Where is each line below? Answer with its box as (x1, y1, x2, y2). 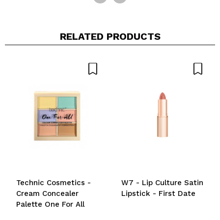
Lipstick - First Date (121, 189, 195, 198)
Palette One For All (16, 199, 84, 209)
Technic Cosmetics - (16, 178, 91, 187)
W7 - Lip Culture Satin (121, 178, 203, 187)
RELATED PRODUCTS (59, 30, 161, 42)
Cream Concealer (16, 189, 79, 198)
